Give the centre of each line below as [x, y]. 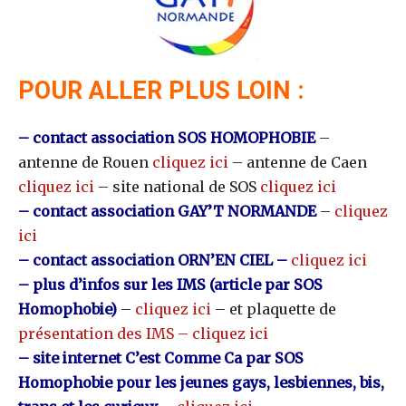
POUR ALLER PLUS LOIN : [161, 91]
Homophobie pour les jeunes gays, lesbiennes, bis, [201, 383]
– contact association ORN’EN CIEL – [155, 261]
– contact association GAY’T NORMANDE [167, 212]
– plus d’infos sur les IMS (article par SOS [170, 285]
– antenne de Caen [298, 163]
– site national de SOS [179, 187]
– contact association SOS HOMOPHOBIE [167, 138]
